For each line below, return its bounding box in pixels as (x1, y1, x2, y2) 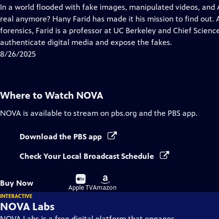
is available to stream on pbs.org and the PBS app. (21, 109, 197, 118)
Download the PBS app (20, 132, 104, 141)
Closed (65, 14, 88, 23)
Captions (65, 25, 96, 35)
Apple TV (68, 184, 93, 192)
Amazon (93, 184, 117, 192)
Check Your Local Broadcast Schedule (20, 152, 156, 161)
